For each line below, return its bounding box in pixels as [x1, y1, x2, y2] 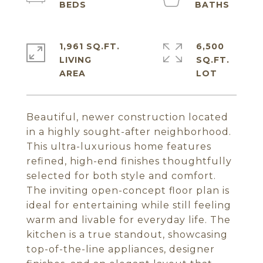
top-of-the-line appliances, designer [26, 244, 215, 255]
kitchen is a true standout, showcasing [26, 229, 228, 240]
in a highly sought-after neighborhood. [26, 126, 231, 137]
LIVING [59, 55, 92, 65]
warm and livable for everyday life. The [26, 214, 231, 225]
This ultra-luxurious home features [26, 141, 211, 152]
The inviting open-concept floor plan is [26, 185, 230, 196]
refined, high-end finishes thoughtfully [26, 156, 232, 167]
